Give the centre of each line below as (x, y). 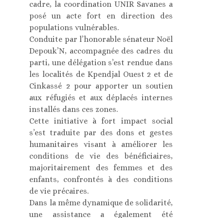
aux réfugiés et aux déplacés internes (101, 98)
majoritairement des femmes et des (101, 168)
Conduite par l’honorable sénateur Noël (101, 39)
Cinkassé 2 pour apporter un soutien (101, 86)
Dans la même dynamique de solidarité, (101, 203)
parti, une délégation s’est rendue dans (101, 63)
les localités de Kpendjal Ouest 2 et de (101, 74)
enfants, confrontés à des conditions (101, 180)
